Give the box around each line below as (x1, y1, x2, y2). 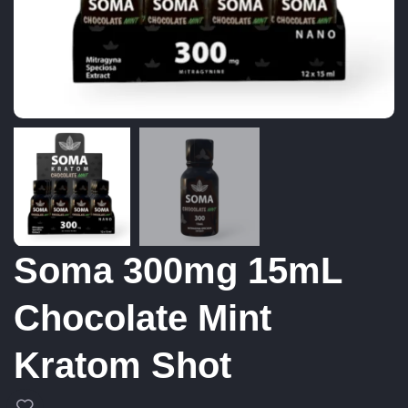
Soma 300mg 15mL (14, 250, 342, 291)
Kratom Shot (14, 345, 231, 386)
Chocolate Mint (14, 298, 271, 339)
